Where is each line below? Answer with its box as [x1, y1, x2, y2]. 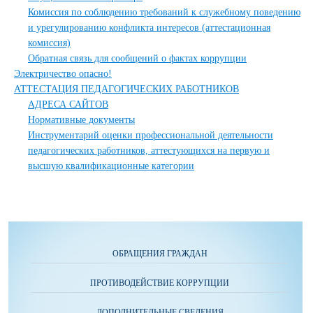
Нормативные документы [28, 115, 135, 125]
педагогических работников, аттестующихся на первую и [28, 145, 270, 156]
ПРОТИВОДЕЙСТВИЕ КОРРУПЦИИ [90, 278, 229, 288]
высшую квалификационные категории [28, 161, 194, 171]
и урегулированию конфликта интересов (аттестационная [28, 22, 270, 33]
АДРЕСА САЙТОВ [28, 99, 108, 110]
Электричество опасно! [14, 68, 112, 79]
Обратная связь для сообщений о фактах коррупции [28, 53, 247, 64]
